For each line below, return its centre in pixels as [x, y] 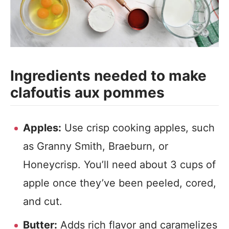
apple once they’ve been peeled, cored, [120, 183]
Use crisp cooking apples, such [138, 128]
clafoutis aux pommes [89, 93]
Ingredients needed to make [108, 76]
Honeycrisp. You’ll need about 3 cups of [119, 165]
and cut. [44, 201]
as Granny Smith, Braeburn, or [96, 146]
